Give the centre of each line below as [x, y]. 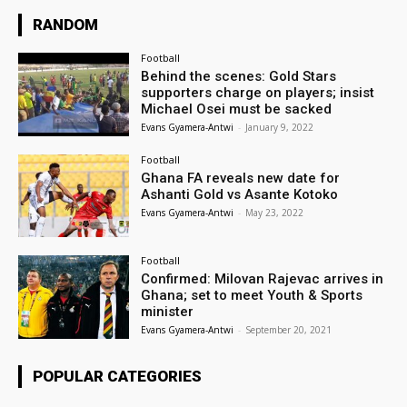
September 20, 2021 [289, 330]
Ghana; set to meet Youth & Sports [252, 296]
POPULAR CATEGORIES [117, 377]
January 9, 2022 [280, 127]
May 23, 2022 [275, 212]
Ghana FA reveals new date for [241, 178]
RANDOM [65, 24]
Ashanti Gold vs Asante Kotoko [240, 194]
